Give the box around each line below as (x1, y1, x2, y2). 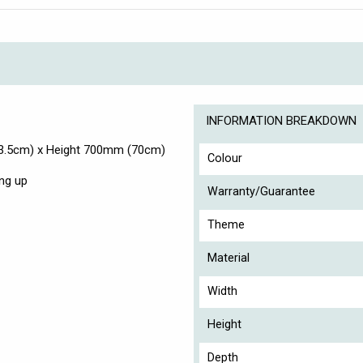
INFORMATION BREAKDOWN (206, 113, 357, 128)
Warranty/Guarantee (207, 184, 315, 199)
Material (207, 250, 250, 265)
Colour (207, 151, 242, 165)
